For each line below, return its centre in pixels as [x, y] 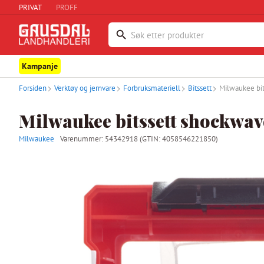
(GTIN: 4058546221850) [179, 139]
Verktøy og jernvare [85, 88]
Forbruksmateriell [152, 88]
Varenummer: [82, 139]
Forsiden [33, 88]
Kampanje [40, 66]
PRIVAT [30, 7]
